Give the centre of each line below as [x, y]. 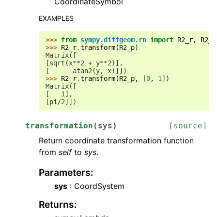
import [162, 40]
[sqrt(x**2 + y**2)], [84, 63]
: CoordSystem [96, 186]
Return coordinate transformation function [116, 140]
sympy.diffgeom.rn [113, 40]
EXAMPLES [56, 18]
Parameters [65, 172]
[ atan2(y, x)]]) [86, 71]
